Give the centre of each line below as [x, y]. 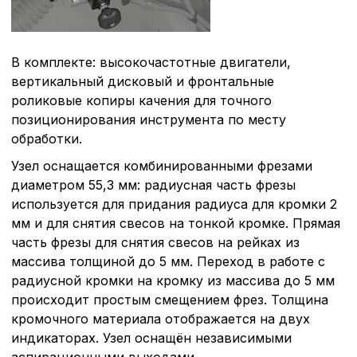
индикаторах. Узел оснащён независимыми [151, 337]
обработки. [47, 138]
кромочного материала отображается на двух [161, 318]
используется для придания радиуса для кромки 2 [174, 204]
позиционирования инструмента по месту [149, 119]
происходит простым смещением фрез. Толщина [170, 299]
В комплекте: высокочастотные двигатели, [151, 62]
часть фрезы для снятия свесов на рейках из [155, 242]
